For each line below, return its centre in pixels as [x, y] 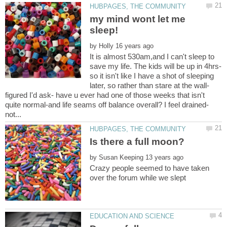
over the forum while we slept [138, 178]
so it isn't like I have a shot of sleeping [152, 75]
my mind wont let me [138, 19]
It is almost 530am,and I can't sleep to [152, 56]
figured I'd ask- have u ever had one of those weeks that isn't [105, 95]
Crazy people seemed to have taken [150, 168]
